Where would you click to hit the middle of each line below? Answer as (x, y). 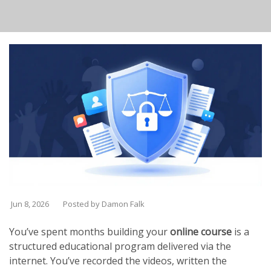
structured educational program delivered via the (120, 247)
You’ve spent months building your (90, 232)
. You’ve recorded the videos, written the (136, 261)
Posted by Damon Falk (104, 204)
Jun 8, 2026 (29, 204)
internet (28, 261)
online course (201, 232)
